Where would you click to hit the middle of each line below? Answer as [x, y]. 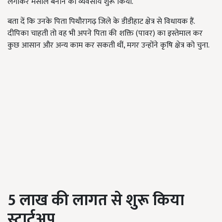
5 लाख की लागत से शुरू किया [96, 200]
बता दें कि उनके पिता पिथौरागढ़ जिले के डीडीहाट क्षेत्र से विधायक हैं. [101, 21]
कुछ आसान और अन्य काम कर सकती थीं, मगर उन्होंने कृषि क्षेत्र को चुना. [109, 45]
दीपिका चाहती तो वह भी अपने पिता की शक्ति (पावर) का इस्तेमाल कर [105, 33]
